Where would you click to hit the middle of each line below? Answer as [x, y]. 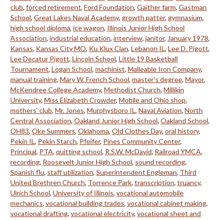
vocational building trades [85, 203]
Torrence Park [110, 182]
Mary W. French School [95, 79]
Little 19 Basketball [148, 58]
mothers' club [31, 110]
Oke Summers [54, 131]
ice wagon [89, 27]
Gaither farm [156, 7]
